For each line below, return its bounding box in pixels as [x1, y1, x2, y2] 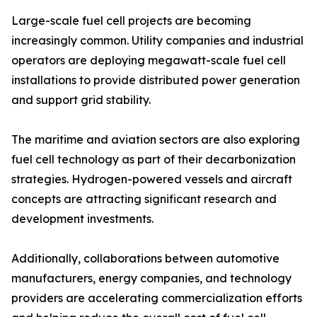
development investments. [11, 212, 154, 226]
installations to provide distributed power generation [11, 73, 300, 88]
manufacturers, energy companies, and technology [11, 271, 292, 286]
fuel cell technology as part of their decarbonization [11, 152, 296, 167]
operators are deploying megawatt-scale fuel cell [11, 53, 286, 68]
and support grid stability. [11, 93, 151, 108]
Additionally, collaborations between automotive [11, 251, 279, 266]
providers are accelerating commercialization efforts [11, 291, 302, 306]
